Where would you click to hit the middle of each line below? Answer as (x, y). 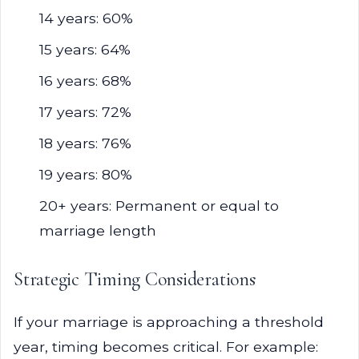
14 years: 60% (86, 18)
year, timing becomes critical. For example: (166, 347)
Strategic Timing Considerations (135, 279)
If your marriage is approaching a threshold (169, 322)
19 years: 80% (86, 174)
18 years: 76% (85, 143)
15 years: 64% (85, 49)
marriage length (98, 230)
